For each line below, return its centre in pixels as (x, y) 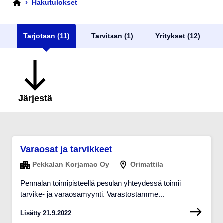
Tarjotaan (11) (46, 36)
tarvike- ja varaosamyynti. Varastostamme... (92, 194)
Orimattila (146, 164)
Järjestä (35, 98)
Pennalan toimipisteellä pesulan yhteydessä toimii (101, 183)
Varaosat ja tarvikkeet (66, 149)
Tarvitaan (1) (112, 36)
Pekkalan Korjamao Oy (70, 164)
